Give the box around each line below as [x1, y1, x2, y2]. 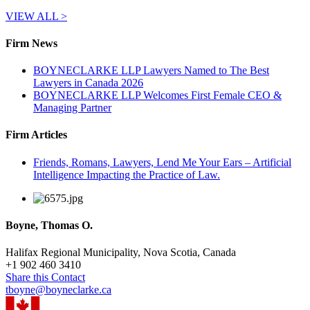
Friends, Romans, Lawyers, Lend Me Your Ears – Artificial [33, 156, 291, 168]
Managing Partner [33, 102, 111, 114]
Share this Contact [6, 271, 85, 284]
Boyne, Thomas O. [6, 219, 93, 231]
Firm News [6, 37, 57, 49]
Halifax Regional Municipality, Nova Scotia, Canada [6, 246, 236, 259]
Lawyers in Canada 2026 [33, 77, 143, 89]
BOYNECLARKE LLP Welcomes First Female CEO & [33, 89, 282, 102]
